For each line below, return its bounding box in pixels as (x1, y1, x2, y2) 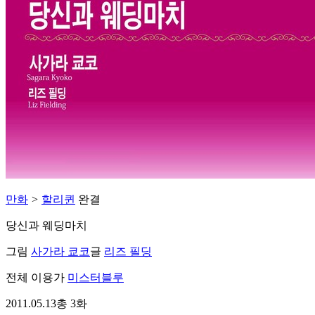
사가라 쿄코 (31, 245, 90, 258)
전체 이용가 (6, 271, 65, 284)
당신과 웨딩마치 (6, 219, 87, 232)
